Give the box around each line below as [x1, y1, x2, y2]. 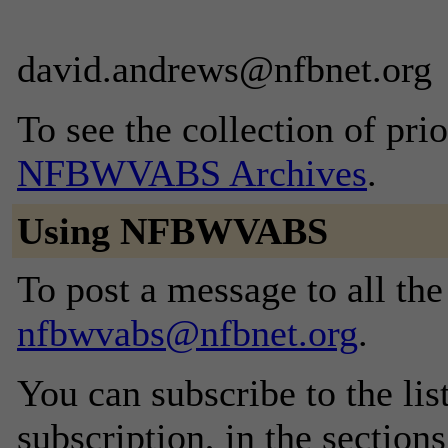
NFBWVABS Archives [17, 152, 367, 194]
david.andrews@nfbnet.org [17, 48, 432, 90]
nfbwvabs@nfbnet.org [17, 312, 358, 354]
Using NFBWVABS [17, 210, 328, 252]
